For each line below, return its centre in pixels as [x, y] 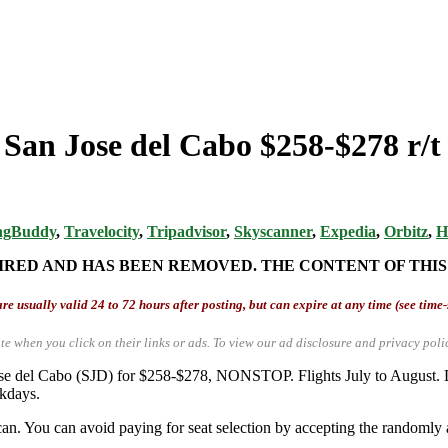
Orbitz [406, 231]
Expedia [348, 231]
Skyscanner [273, 231]
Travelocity [101, 231]
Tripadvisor [186, 231]
